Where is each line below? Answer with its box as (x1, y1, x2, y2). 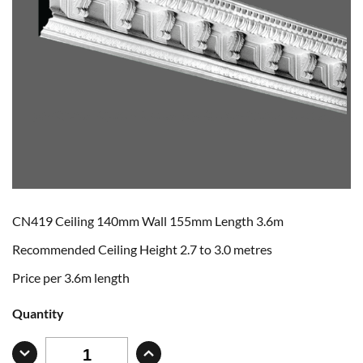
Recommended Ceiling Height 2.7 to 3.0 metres (12, 241, 272, 257)
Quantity (12, 305, 64, 321)
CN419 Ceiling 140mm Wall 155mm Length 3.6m (12, 212, 284, 228)
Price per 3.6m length (12, 269, 130, 285)
